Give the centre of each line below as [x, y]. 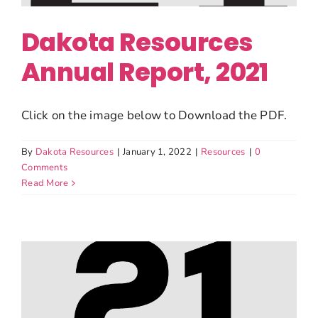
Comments [45, 167]
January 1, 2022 [157, 152]
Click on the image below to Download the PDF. [154, 115]
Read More [45, 183]
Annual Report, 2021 [145, 72]
